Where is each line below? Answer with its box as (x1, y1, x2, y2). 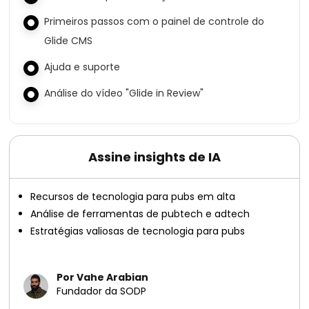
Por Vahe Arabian (57, 270, 149, 284)
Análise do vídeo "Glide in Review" (44, 86, 204, 100)
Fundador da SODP (57, 284, 147, 298)
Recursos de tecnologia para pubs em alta (30, 190, 236, 203)
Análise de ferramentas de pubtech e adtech (30, 207, 250, 221)
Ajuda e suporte (44, 60, 121, 74)
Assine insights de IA (88, 148, 221, 166)
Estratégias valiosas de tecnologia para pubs (30, 224, 246, 238)
